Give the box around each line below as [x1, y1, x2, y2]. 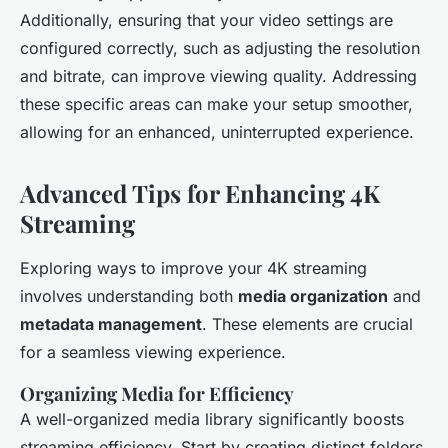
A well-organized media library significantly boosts [20, 409, 404, 430]
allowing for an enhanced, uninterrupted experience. [20, 122, 414, 143]
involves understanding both [20, 286, 238, 307]
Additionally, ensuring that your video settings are [20, 10, 393, 31]
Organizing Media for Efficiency [20, 381, 294, 407]
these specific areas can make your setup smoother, [20, 94, 413, 115]
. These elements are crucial [202, 314, 413, 335]
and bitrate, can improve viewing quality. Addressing [20, 66, 417, 87]
